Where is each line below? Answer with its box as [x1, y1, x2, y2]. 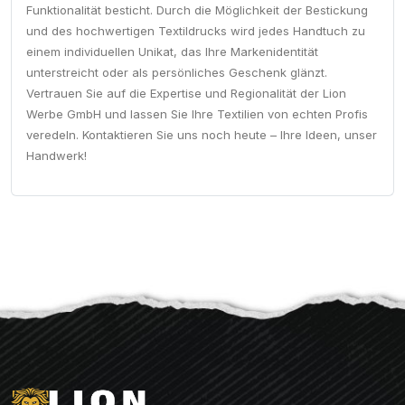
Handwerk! [26, 148, 87, 164]
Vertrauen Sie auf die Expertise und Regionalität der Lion [26, 86, 346, 101]
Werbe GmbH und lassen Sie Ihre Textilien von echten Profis [26, 107, 368, 122]
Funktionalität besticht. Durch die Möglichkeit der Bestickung [26, 3, 368, 18]
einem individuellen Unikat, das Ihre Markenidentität [26, 44, 318, 60]
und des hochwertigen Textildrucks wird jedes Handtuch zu [26, 24, 365, 39]
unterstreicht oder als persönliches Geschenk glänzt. [26, 65, 327, 80]
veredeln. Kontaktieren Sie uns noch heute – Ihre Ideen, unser [26, 127, 377, 143]
